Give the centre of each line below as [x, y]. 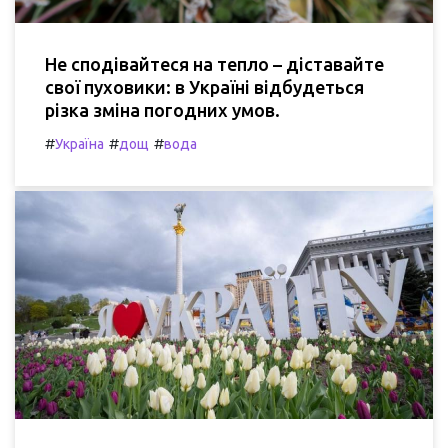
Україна [79, 143]
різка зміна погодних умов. [162, 109]
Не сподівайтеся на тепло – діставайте [214, 63]
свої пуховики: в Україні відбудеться [204, 86]
